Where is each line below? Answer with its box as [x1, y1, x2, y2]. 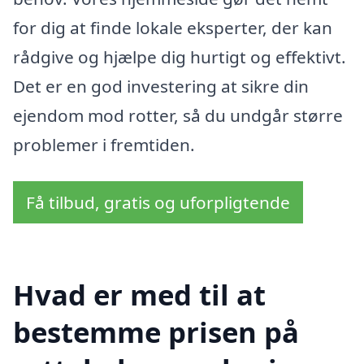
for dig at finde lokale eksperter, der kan [13, 15, 332, 39]
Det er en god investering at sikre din [13, 74, 309, 97]
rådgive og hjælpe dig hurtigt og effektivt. [13, 45, 346, 68]
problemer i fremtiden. [13, 132, 195, 156]
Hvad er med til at [13, 275, 266, 314]
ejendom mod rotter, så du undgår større [13, 103, 343, 127]
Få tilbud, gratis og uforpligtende [26, 191, 290, 214]
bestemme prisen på [13, 313, 299, 352]
